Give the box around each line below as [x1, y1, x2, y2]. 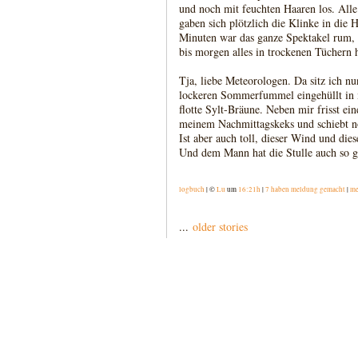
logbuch [179, 185, 205, 194]
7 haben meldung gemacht [265, 185, 345, 194]
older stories [193, 219, 248, 234]
